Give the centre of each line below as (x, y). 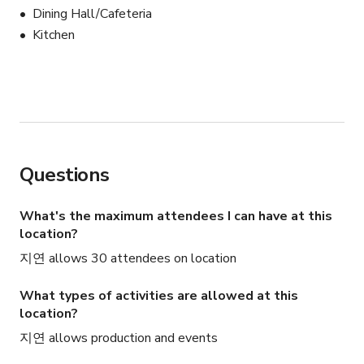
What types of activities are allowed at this (159, 296)
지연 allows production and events (119, 338)
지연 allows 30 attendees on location (128, 259)
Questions (65, 175)
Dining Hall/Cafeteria (92, 14)
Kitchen (54, 35)
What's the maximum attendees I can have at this (176, 217)
